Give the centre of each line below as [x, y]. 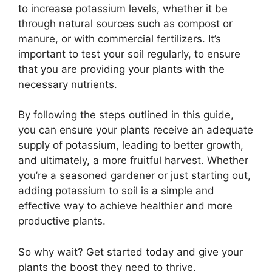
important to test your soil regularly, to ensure [129, 54]
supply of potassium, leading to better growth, [131, 145]
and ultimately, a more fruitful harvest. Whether [133, 161]
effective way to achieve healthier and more [125, 206]
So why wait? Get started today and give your [131, 252]
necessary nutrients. [68, 84]
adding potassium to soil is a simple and [116, 191]
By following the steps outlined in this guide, [126, 115]
